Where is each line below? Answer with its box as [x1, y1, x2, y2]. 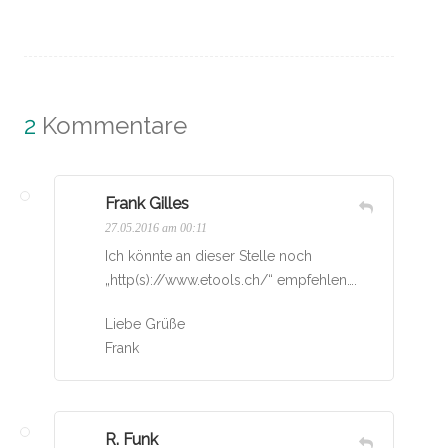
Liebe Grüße [105, 315, 185, 332]
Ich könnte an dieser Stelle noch [105, 247, 312, 264]
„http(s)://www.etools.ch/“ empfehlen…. [105, 271, 357, 288]
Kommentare [36, 110, 187, 140]
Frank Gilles [105, 193, 189, 213]
